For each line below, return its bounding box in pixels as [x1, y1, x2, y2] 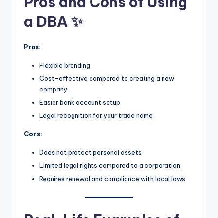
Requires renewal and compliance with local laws [39, 175, 185, 183]
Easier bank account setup [39, 98, 120, 107]
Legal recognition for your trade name [39, 111, 153, 120]
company [39, 85, 67, 93]
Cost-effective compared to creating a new [39, 74, 174, 82]
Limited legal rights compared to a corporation [39, 162, 180, 170]
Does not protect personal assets [39, 148, 142, 157]
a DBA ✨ [24, 12, 83, 31]
